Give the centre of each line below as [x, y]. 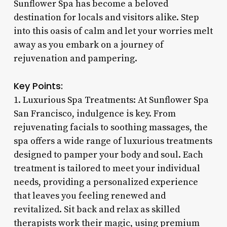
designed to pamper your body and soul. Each [108, 155]
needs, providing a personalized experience [106, 182]
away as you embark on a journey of [88, 45]
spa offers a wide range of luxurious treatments [113, 141]
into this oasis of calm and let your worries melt [113, 31]
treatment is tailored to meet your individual [107, 168]
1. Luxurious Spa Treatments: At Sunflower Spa [111, 100]
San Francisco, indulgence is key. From [94, 113]
